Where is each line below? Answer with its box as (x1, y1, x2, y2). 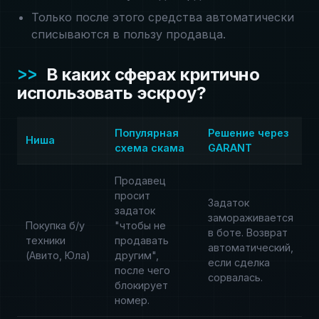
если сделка (208, 256, 270, 268)
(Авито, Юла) (26, 249, 90, 261)
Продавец (115, 174, 166, 187)
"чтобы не (115, 219, 166, 231)
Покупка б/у (26, 219, 85, 231)
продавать (115, 234, 169, 246)
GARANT (208, 142, 252, 154)
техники (26, 234, 66, 246)
